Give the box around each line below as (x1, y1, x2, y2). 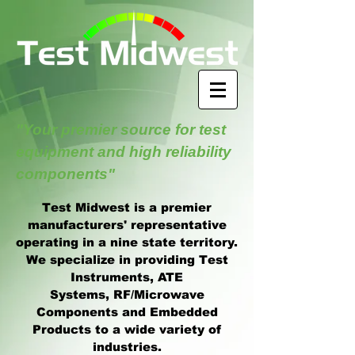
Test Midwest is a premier (42, 200, 212, 214)
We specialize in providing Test (25, 253, 228, 266)
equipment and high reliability (16, 143, 231, 160)
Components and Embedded (36, 305, 218, 319)
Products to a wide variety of (32, 323, 221, 336)
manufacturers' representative (27, 218, 227, 231)
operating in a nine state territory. (16, 235, 238, 249)
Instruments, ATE (71, 270, 183, 284)
